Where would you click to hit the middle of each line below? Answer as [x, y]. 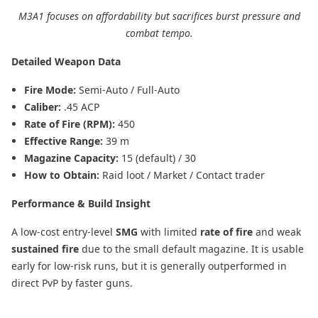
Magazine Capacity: [73, 158]
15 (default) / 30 [159, 158]
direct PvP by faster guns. [72, 283]
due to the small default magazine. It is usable [191, 248]
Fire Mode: [51, 89]
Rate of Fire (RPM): [71, 124]
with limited [169, 231]
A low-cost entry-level [64, 231]
